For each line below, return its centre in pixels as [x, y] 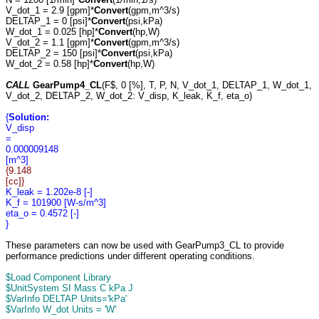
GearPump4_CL [67, 85]
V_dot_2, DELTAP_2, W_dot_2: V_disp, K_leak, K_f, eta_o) [129, 96]
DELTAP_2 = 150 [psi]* [53, 53]
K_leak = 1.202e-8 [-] [49, 192]
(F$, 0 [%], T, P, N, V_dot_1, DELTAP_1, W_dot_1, [207, 85]
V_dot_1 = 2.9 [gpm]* [50, 10]
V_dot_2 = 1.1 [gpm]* [50, 42]
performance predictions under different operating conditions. [130, 256]
